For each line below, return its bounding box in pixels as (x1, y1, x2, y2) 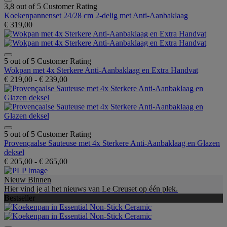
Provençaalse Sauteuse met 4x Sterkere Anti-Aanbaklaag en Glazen (4, 138, 220, 147)
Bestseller (4, 193, 35, 202)
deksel (4, 147, 24, 157)
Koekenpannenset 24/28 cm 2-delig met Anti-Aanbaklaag (4, 11, 188, 20)
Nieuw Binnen (4, 175, 51, 184)
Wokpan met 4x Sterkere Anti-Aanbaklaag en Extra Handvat (4, 65, 198, 74)
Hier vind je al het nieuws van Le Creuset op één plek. (4, 184, 178, 193)
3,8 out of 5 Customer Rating (4, 2, 97, 11)
